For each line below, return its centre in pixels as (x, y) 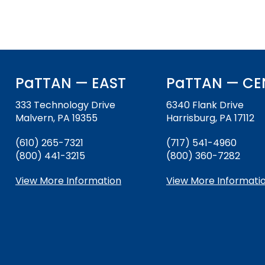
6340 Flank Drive (205, 105)
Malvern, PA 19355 (56, 118)
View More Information (68, 181)
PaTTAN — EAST (71, 83)
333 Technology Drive (65, 105)
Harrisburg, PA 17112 (210, 118)
